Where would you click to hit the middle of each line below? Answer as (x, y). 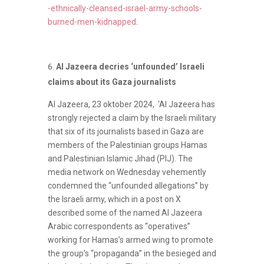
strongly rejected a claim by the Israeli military (132, 118)
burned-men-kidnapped (92, 22)
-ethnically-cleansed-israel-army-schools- (125, 8)
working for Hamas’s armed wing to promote (130, 240)
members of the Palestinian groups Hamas (127, 145)
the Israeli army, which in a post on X (114, 199)
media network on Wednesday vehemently (127, 172)
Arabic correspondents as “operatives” (119, 226)
